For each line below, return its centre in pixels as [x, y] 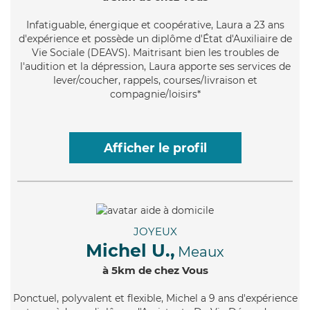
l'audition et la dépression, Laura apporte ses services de [155, 66]
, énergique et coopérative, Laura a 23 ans [184, 25]
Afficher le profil [155, 147]
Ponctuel [35, 298]
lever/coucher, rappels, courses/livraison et [155, 80]
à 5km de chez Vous [155, 270]
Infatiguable [55, 25]
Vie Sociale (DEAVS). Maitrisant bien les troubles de [155, 52]
